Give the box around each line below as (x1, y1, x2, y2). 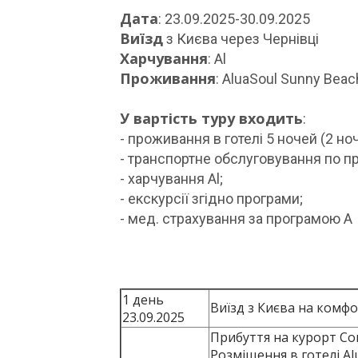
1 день (121, 291, 164, 308)
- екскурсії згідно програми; (119, 190, 303, 207)
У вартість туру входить (119, 109, 303, 128)
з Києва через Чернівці (162, 30, 319, 47)
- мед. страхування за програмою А (119, 210, 352, 227)
